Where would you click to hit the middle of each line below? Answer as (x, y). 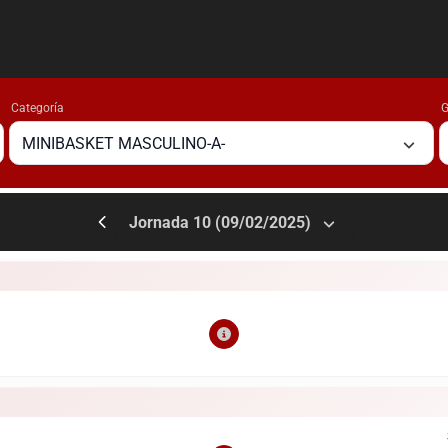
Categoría (38, 108)
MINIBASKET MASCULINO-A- (124, 143)
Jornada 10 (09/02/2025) (219, 222)
